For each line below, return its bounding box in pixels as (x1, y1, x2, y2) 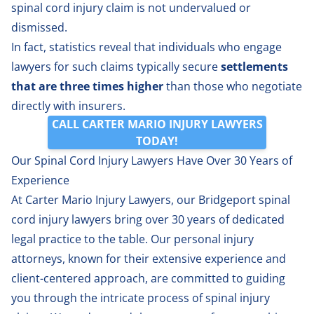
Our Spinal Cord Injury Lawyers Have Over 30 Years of (11, 152, 292, 168)
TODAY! (136, 132, 178, 149)
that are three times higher (11, 78, 163, 94)
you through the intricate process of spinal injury (11, 289, 270, 306)
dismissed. (11, 19, 70, 35)
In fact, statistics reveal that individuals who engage (11, 39, 282, 55)
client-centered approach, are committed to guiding (11, 270, 285, 286)
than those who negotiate (163, 78, 302, 94)
